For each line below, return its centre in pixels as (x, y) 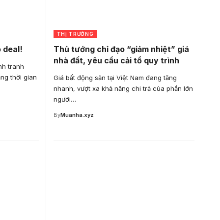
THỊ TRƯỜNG (75, 34)
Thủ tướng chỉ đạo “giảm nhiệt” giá (121, 49)
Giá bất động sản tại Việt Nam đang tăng (115, 77)
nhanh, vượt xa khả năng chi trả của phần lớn (123, 88)
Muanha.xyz (77, 115)
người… (65, 99)
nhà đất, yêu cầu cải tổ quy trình (116, 60)
